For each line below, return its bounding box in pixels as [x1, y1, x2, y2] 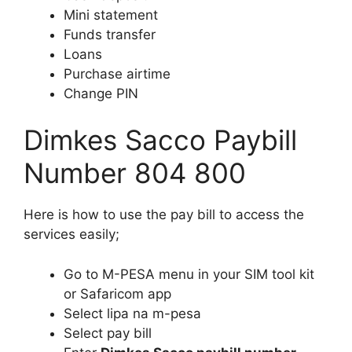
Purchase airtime [64, 65, 170, 82]
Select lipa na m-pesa [64, 305, 201, 321]
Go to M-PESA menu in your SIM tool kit [64, 266, 314, 282]
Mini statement [64, 6, 158, 23]
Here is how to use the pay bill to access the [24, 207, 304, 223]
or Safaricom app [64, 285, 171, 302]
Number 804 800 [24, 156, 246, 190]
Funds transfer [64, 26, 156, 42]
